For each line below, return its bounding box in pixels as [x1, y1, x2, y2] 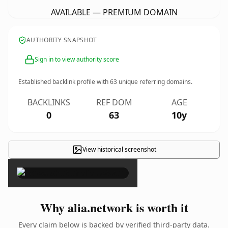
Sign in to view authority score [35, 55, 119, 64]
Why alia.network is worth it [40, 198, 188, 216]
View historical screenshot [82, 145, 156, 154]
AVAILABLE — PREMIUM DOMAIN [50, 7, 178, 18]
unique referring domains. [117, 77, 192, 86]
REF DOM [96, 97, 132, 108]
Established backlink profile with [18, 77, 110, 86]
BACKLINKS [27, 97, 70, 108]
